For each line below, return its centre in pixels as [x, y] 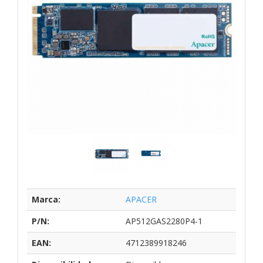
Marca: [46, 199]
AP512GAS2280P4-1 [164, 221]
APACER [141, 199]
